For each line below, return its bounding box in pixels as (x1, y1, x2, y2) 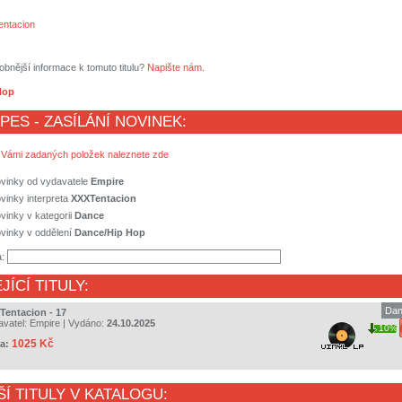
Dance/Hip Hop (74, 227, 145, 239)
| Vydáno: (60, 318, 107, 329)
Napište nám (147, 62, 202, 74)
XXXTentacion (71, 193, 136, 205)
